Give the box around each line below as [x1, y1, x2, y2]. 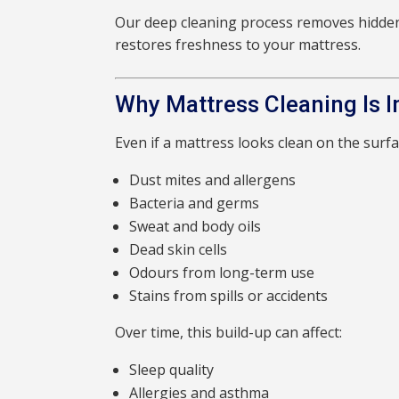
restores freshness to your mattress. [115, 35, 362, 55]
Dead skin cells [129, 240, 228, 260]
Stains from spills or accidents [129, 286, 329, 306]
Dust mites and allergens [129, 170, 297, 191]
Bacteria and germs [129, 193, 260, 214]
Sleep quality [129, 360, 215, 380]
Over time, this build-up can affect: [115, 322, 343, 343]
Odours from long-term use [129, 263, 315, 283]
